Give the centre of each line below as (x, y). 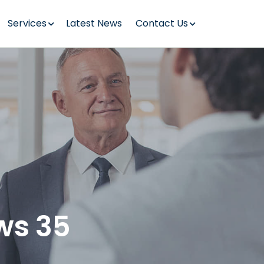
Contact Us (161, 23)
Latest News (94, 23)
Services (27, 23)
